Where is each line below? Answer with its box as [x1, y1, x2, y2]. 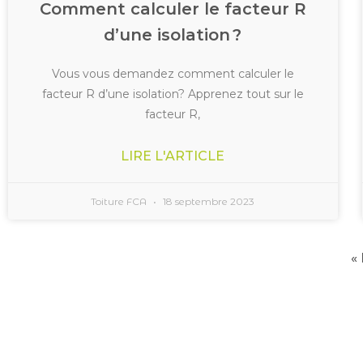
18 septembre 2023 [160, 194, 255, 207]
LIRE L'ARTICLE [121, 147, 225, 164]
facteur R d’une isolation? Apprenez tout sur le [41, 86, 304, 101]
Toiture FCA [91, 194, 150, 207]
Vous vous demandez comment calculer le [51, 66, 294, 81]
